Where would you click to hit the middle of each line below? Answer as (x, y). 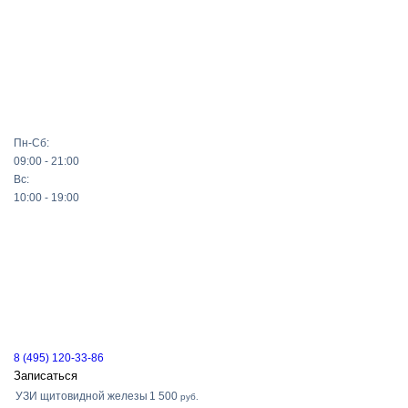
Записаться (46, 376)
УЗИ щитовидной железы (82, 396)
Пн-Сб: (31, 143)
